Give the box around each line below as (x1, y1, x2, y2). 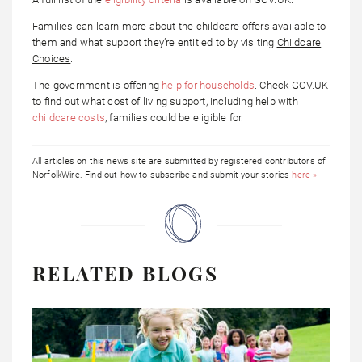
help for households (162, 79, 255, 92)
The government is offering (32, 79, 162, 92)
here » (292, 170, 318, 181)
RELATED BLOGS (32, 260, 219, 287)
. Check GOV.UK (254, 79, 329, 92)
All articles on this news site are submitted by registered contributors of (32, 156, 326, 167)
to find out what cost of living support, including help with (32, 95, 298, 108)
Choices (32, 53, 71, 65)
